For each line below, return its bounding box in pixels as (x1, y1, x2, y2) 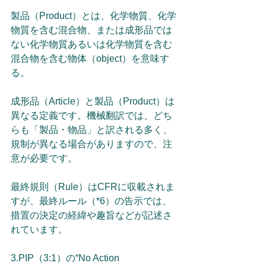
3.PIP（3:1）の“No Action (11, 253, 122, 263)
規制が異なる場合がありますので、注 (11, 139, 172, 149)
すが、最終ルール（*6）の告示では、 (11, 196, 172, 206)
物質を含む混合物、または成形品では (11, 25, 172, 35)
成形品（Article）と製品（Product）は (11, 96, 175, 106)
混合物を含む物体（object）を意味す (11, 53, 169, 64)
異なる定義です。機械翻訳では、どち (11, 110, 172, 121)
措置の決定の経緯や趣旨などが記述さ (11, 210, 172, 220)
